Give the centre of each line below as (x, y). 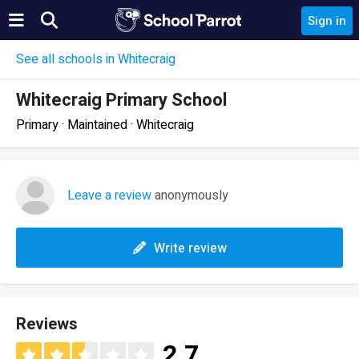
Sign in (327, 21)
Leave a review (109, 196)
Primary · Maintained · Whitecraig (105, 125)
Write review (190, 248)
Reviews (47, 324)
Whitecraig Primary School (121, 100)
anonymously (190, 196)
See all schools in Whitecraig (96, 59)
